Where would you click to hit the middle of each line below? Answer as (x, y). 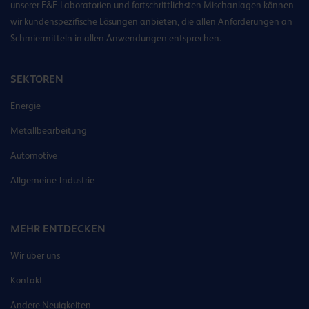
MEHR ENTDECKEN (58, 229)
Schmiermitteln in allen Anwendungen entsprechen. (116, 38)
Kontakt (27, 280)
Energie (26, 106)
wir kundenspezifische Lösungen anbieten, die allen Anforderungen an (151, 22)
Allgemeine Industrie (52, 180)
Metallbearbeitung (49, 131)
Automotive (34, 156)
